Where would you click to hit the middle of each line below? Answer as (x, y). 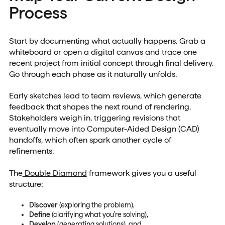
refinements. (31, 151)
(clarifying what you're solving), (100, 214)
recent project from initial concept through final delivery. (111, 63)
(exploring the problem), (97, 205)
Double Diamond (54, 173)
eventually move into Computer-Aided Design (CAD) (104, 129)
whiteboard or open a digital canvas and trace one (103, 52)
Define (39, 214)
